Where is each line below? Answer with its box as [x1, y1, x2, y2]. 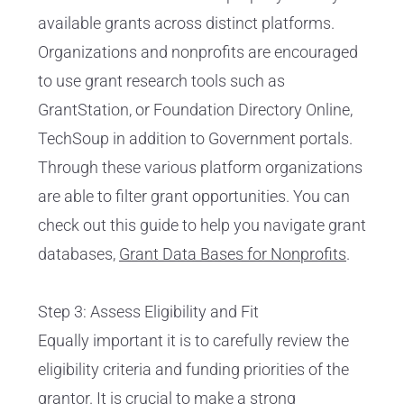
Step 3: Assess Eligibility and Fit [38, 302, 259, 322]
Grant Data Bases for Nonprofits [119, 244, 346, 264]
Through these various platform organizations [38, 158, 363, 178]
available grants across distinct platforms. [38, 14, 335, 33]
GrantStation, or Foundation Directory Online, [38, 100, 353, 120]
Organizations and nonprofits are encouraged [38, 42, 358, 62]
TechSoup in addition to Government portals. [38, 129, 353, 149]
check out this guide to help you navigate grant [38, 216, 366, 235]
